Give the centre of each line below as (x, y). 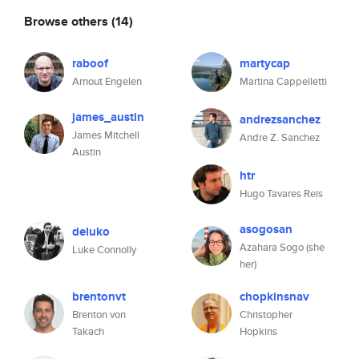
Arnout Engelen (107, 81)
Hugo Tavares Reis (281, 194)
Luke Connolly (104, 250)
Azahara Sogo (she (282, 247)
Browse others (68, 21)
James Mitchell (106, 135)
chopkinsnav (274, 296)
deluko (91, 232)
